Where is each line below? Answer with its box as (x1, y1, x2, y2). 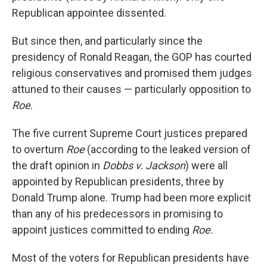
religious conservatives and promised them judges (12, 67, 252, 80)
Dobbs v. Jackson (103, 159, 185, 172)
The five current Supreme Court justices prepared (12, 127, 247, 140)
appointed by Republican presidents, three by (12, 175, 224, 188)
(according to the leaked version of (87, 143, 251, 156)
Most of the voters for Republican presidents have (12, 252, 249, 265)
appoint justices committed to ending (12, 223, 192, 237)
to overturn (12, 143, 66, 156)
